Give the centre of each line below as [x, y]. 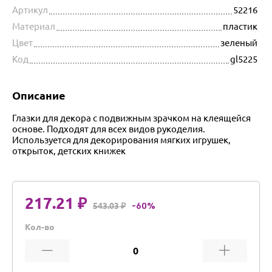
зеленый [239, 42]
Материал [34, 26]
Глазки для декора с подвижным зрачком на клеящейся [131, 118]
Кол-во [40, 227]
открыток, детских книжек [69, 151]
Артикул [30, 10]
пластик [240, 26]
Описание [39, 95]
